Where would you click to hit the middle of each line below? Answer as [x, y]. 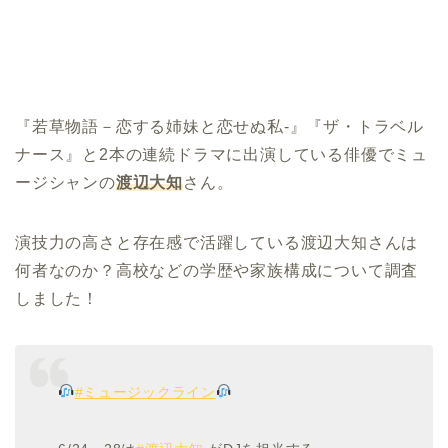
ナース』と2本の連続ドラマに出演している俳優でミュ [221, 155]
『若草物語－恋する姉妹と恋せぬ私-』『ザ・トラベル [219, 127]
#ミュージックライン [145, 391]
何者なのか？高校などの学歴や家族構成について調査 [217, 271]
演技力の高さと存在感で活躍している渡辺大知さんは [217, 243]
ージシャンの [65, 183]
